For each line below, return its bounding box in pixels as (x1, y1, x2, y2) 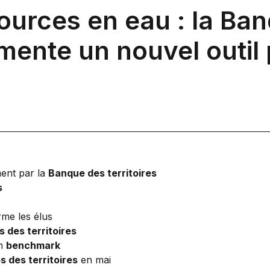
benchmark (6, 239, 60, 251)
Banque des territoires (48, 166, 157, 179)
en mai (78, 253, 111, 266)
